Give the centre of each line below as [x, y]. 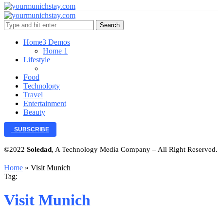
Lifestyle [37, 60]
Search [110, 25]
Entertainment [45, 103]
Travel [33, 95]
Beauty [34, 112]
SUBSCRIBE [30, 129]
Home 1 [55, 51]
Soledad [39, 149]
